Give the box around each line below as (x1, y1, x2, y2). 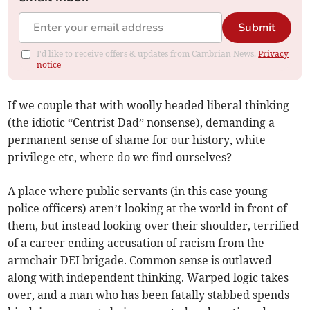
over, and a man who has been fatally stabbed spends (8, 287, 290, 302)
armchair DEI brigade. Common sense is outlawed (8, 253, 273, 267)
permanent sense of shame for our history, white (8, 132, 266, 147)
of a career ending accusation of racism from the (8, 235, 265, 250)
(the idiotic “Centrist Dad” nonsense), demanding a (8, 115, 275, 129)
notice (37, 59, 62, 70)
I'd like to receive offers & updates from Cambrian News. (37, 48, 259, 59)
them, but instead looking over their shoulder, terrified (8, 218, 300, 232)
